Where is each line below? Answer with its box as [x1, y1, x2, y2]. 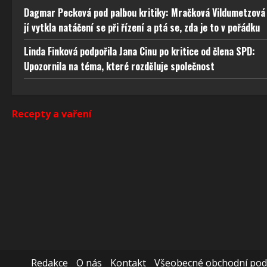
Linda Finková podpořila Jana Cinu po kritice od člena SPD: [24, 44, 255, 59]
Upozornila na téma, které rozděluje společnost [24, 59, 215, 74]
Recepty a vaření [12, 107, 92, 121]
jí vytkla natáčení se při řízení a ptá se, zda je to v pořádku [24, 20, 260, 35]
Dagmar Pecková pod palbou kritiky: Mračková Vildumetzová [24, 5, 265, 20]
